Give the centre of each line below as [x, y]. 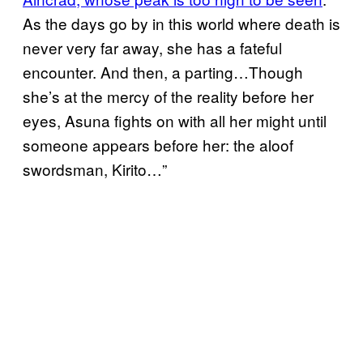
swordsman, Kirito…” [95, 169]
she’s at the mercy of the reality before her [168, 96]
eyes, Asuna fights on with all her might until [175, 120]
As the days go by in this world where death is [181, 23]
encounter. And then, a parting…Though [163, 71]
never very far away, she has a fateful [152, 47]
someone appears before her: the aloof [158, 144]
